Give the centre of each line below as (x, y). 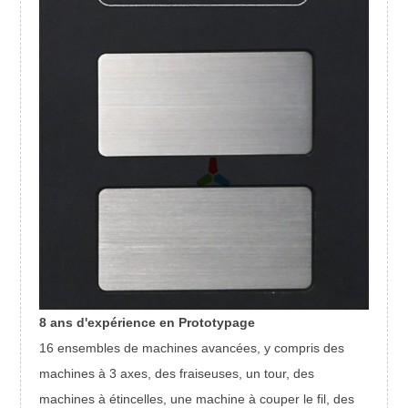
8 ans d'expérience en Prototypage (148, 323)
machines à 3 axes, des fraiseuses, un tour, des (177, 374)
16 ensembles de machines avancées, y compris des (192, 348)
